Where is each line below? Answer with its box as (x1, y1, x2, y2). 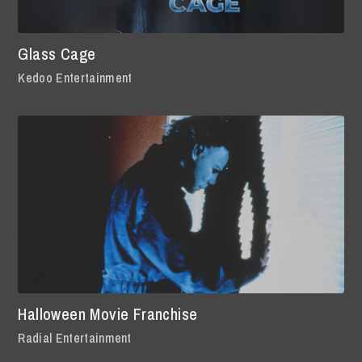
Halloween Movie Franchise (18, 302, 198, 325)
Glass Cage (18, 42, 96, 65)
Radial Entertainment (18, 328, 132, 347)
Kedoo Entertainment (18, 68, 133, 86)
